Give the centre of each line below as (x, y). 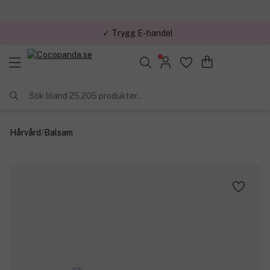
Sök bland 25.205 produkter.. (85, 96)
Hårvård (25, 132)
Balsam (58, 132)
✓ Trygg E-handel (137, 33)
